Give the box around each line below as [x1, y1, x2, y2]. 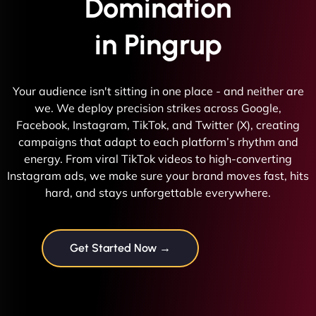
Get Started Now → [70, 241, 171, 255]
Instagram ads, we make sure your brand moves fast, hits [7, 168, 309, 183]
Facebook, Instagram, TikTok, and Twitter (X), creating [16, 117, 300, 132]
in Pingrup [94, 27, 222, 61]
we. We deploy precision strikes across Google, [35, 100, 281, 115]
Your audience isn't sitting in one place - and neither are [12, 83, 304, 98]
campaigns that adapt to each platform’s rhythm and [18, 134, 298, 149]
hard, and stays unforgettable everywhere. [45, 185, 271, 200]
